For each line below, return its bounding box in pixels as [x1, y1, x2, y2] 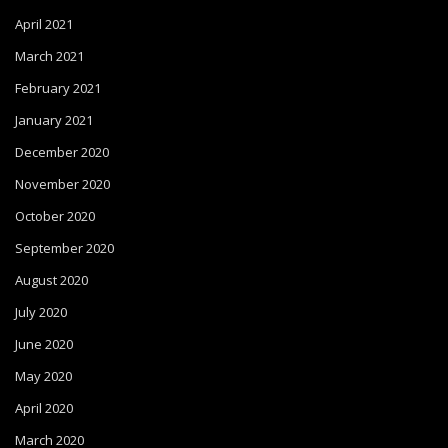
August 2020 [15, 271, 88, 289]
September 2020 [15, 239, 114, 257]
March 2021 [15, 47, 84, 65]
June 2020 [15, 335, 73, 353]
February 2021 [15, 79, 101, 97]
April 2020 [15, 399, 73, 417]
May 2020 [15, 367, 72, 385]
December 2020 [15, 143, 109, 161]
